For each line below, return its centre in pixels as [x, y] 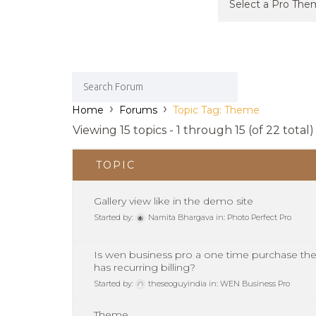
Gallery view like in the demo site [174, 201]
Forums [138, 110]
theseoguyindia [177, 284]
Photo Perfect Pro [259, 218]
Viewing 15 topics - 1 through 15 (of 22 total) [193, 130]
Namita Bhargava [181, 218]
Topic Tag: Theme [216, 110]
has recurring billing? [145, 268]
